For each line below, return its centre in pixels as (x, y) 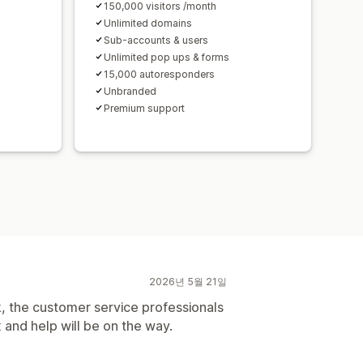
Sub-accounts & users (156, 40)
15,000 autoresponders (159, 74)
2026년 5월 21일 (188, 281)
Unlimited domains (148, 23)
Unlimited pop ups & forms (167, 57)
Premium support (144, 108)
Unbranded (130, 91)
